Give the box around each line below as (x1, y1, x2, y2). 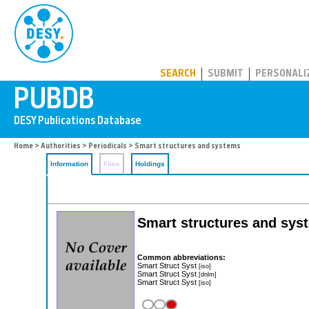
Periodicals (88, 143, 127, 150)
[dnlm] (199, 270, 217, 278)
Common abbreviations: (137, 252, 226, 261)
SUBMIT (208, 69, 243, 79)
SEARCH (160, 69, 196, 79)
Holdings (135, 160, 165, 168)
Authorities (41, 143, 81, 150)
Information (50, 160, 88, 168)
